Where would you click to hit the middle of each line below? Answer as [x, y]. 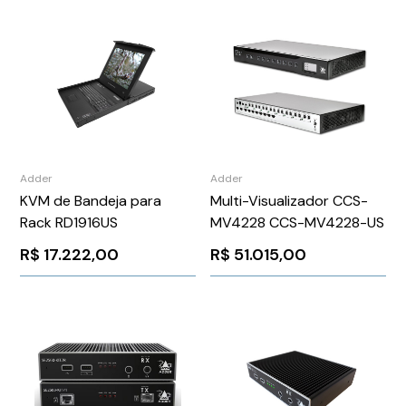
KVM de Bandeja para [91, 200]
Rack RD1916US [69, 222]
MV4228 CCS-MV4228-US [297, 222]
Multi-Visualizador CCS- [290, 200]
